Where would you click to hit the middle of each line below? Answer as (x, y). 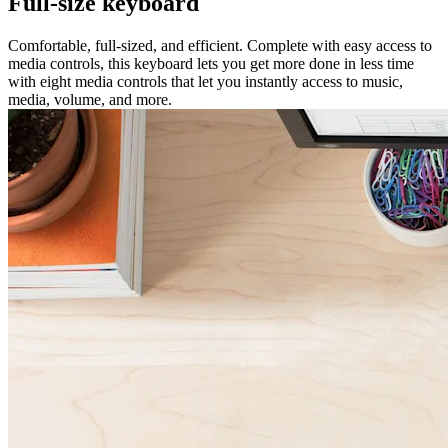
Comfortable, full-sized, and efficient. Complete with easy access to (220, 45)
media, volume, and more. (90, 99)
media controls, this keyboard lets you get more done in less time (211, 63)
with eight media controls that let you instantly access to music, (205, 81)
